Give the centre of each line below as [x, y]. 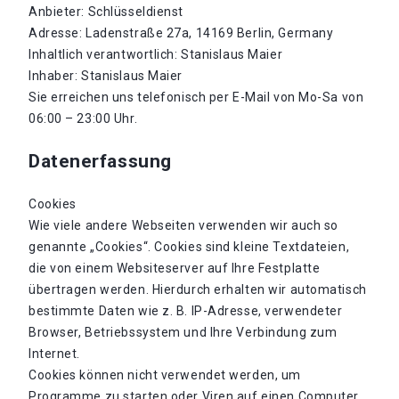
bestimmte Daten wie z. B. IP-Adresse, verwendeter [186, 311]
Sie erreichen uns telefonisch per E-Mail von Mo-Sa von [196, 97]
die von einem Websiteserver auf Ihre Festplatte [175, 268]
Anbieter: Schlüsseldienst [106, 12]
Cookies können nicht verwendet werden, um [165, 375]
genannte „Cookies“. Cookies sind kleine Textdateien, [189, 247]
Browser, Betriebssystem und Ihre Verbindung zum [183, 332]
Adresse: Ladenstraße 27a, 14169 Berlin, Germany [181, 33]
